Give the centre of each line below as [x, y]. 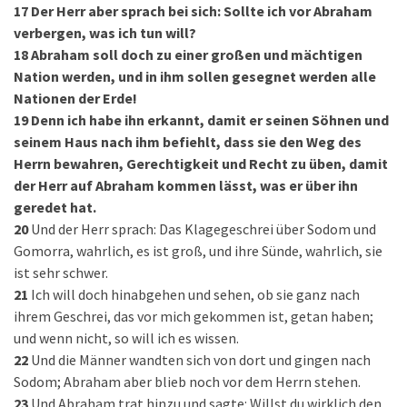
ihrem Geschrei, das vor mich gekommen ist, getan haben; [194, 316]
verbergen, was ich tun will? [105, 33]
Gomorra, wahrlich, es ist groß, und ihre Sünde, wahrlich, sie [198, 251]
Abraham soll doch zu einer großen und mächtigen [197, 55]
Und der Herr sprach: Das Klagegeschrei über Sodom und [203, 229]
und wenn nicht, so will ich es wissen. [126, 338]
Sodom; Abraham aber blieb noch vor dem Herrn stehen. [187, 382]
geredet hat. [55, 207]
